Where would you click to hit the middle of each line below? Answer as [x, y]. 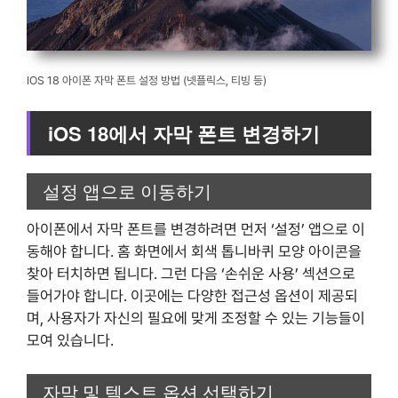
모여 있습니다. [70, 340]
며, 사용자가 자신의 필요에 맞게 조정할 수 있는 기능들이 [196, 318]
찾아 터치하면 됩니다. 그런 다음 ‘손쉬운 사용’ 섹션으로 [191, 273]
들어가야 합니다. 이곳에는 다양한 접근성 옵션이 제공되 [192, 295]
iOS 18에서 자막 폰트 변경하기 [184, 134]
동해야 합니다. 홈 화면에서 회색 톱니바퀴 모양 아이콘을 [194, 251]
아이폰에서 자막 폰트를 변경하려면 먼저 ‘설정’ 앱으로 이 [196, 229]
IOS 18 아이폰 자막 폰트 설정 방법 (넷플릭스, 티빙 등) [147, 80]
